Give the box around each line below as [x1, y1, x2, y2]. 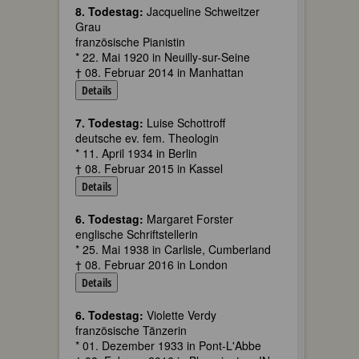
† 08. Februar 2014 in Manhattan [75, 64, 244, 80]
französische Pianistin [75, 34, 185, 50]
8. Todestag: [75, 3, 143, 19]
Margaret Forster [143, 211, 233, 227]
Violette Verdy [143, 307, 216, 323]
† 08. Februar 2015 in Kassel [75, 160, 223, 176]
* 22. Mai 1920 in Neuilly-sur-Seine [75, 49, 250, 65]
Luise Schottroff [143, 115, 225, 131]
